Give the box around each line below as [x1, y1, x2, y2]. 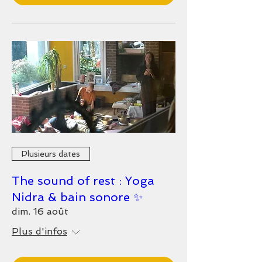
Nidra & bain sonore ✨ [12, 190, 143, 204]
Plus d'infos [12, 226, 67, 237]
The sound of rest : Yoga [12, 174, 154, 188]
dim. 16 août [12, 206, 68, 217]
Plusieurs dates [22, 149, 80, 158]
